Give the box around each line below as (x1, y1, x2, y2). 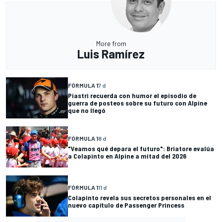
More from (96, 39, 126, 48)
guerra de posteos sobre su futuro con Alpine (68, 98, 207, 107)
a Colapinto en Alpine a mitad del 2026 (68, 151, 186, 160)
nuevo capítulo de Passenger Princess (68, 200, 184, 209)
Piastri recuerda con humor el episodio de (68, 91, 196, 100)
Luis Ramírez (77, 46, 145, 61)
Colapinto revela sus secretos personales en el (68, 193, 211, 202)
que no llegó (68, 106, 106, 114)
